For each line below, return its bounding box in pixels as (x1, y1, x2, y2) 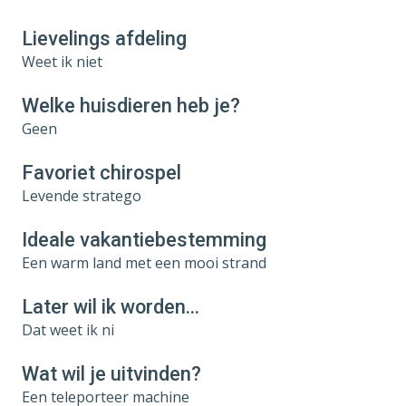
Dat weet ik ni (22, 319, 114, 340)
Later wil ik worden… (22, 295, 199, 318)
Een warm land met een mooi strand (22, 252, 266, 273)
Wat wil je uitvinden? (22, 362, 201, 385)
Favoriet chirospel (22, 160, 181, 184)
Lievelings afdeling (22, 26, 187, 50)
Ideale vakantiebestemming (22, 227, 266, 251)
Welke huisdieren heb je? (22, 93, 240, 117)
